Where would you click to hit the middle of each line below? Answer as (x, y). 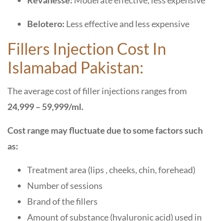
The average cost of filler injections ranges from (97, 91)
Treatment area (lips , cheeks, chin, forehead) (112, 170)
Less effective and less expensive (129, 24)
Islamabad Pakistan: (77, 67)
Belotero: (47, 24)
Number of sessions (66, 185)
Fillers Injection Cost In (87, 49)
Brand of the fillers (63, 201)
